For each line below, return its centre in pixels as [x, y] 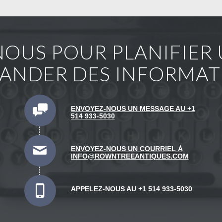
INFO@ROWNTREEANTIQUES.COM [130, 156]
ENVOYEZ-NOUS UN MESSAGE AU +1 [133, 108]
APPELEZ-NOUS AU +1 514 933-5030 [131, 189]
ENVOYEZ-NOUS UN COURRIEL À [127, 148]
